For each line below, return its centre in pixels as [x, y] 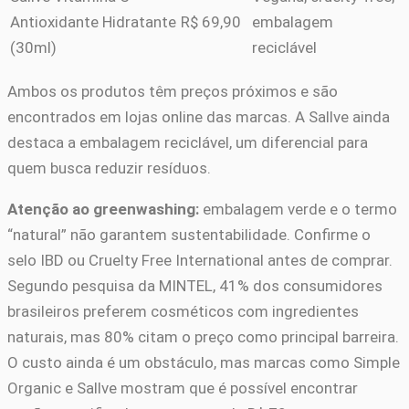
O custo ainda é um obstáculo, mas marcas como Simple [204, 363]
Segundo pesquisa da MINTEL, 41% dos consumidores [195, 286]
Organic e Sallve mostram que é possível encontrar [183, 388]
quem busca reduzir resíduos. [109, 168]
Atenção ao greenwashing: [103, 210]
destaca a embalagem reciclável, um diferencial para [188, 143]
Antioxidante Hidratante [93, 22]
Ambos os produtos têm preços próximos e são [173, 92]
